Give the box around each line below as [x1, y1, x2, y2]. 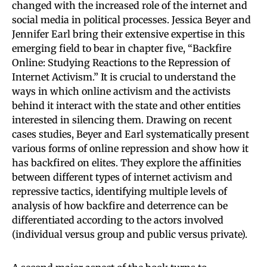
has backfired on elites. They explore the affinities [12, 156, 241, 169]
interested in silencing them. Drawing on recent [12, 113, 232, 126]
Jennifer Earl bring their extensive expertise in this [12, 27, 245, 40]
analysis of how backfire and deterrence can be [12, 199, 228, 212]
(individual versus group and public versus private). [12, 228, 247, 240]
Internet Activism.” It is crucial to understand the [12, 70, 235, 83]
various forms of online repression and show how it [12, 142, 249, 154]
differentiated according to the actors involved [12, 213, 223, 226]
